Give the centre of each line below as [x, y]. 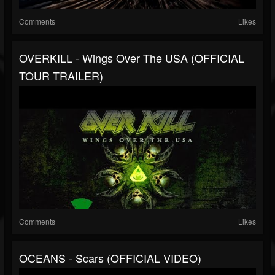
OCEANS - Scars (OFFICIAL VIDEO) [110, 258]
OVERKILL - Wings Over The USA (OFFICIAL [132, 58]
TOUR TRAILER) [61, 76]
